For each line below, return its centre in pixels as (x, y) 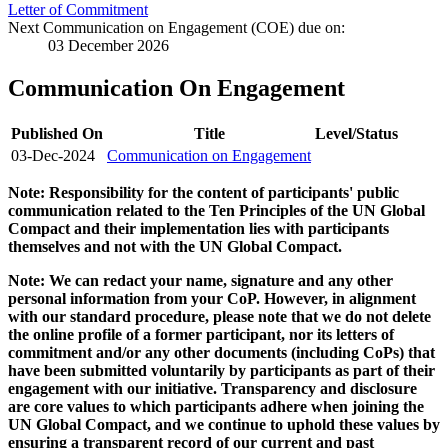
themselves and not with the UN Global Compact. (175, 247)
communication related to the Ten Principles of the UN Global (216, 211)
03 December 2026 (108, 46)
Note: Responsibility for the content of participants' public (203, 193)
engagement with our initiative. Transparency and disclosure (212, 389)
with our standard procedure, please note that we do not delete (219, 317)
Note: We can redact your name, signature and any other (200, 281)
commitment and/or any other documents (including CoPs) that (221, 353)
